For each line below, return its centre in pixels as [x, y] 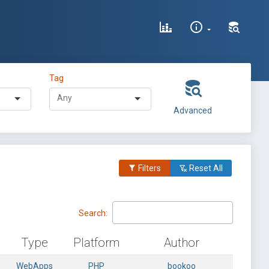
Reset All [205, 168]
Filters [149, 168]
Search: [93, 213]
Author [182, 243]
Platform [96, 243]
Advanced [192, 110]
